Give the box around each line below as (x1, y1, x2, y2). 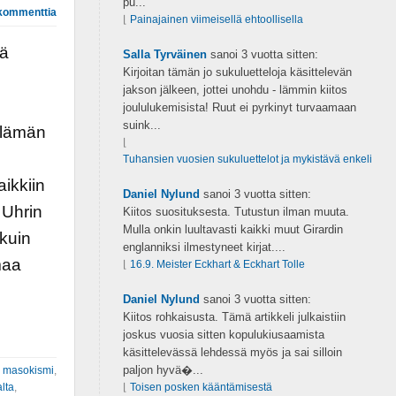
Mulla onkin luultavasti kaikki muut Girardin (122, 223, 343, 236)
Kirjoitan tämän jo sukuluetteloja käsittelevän (122, 65, 352, 79)
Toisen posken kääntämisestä (129, 381, 272, 393)
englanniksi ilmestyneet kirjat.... (122, 240, 286, 254)
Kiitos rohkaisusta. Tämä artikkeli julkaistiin (122, 310, 346, 324)
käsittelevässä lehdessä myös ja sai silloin (122, 346, 342, 359)
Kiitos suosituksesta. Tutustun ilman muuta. (122, 205, 349, 218)
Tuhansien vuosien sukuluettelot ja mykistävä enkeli (122, 153, 372, 165)
